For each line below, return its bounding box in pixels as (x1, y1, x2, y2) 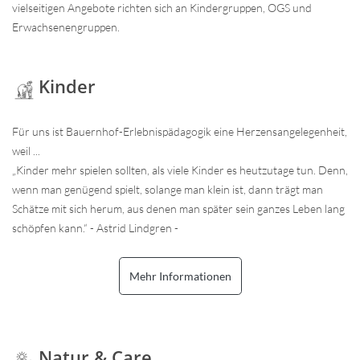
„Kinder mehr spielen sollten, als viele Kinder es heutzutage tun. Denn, (12, 163, 348, 177)
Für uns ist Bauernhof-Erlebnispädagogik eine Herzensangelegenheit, (12, 125, 347, 138)
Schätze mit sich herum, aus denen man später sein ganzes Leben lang (12, 202, 345, 215)
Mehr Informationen (129, 269, 231, 283)
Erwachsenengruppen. (12, 20, 120, 34)
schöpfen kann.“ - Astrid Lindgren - (12, 221, 178, 235)
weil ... (12, 144, 40, 157)
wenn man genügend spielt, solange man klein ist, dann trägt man (12, 182, 323, 196)
